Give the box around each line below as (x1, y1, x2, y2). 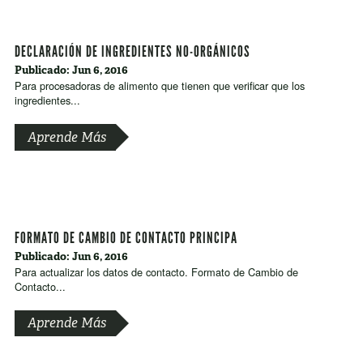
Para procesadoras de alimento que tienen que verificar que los (14, 77, 305, 93)
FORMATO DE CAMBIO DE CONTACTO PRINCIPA (14, 228, 237, 247)
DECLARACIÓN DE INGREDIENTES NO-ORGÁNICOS (14, 41, 250, 61)
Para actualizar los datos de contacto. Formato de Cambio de (14, 263, 298, 280)
